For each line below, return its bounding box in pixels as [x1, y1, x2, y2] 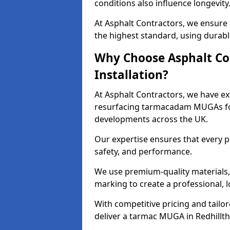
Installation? [94, 67, 168, 83]
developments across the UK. [94, 113, 210, 125]
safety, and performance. [94, 146, 194, 157]
